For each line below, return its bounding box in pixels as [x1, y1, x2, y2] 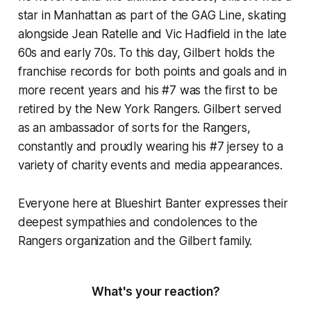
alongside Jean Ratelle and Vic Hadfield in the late [17, 26, 287, 41]
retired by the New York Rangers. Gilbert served [17, 101, 282, 116]
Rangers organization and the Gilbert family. [17, 233, 253, 248]
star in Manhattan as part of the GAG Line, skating [17, 8, 287, 22]
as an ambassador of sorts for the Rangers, [17, 120, 251, 135]
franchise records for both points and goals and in [17, 64, 287, 78]
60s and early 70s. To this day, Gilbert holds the [17, 45, 275, 60]
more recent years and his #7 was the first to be [17, 83, 278, 97]
